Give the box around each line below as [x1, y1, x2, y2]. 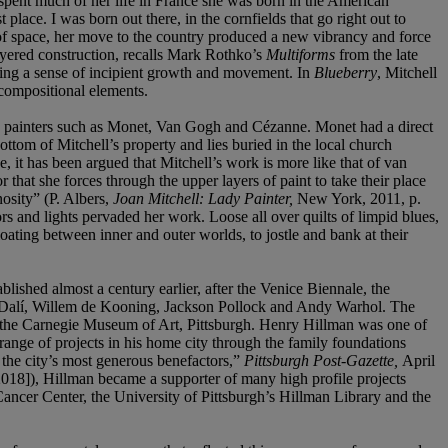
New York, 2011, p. [297, 189, 421, 207]
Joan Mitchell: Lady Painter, [113, 189, 297, 207]
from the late [335, 45, 418, 63]
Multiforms [266, 45, 335, 63]
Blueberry [314, 63, 377, 81]
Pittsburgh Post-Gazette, [244, 351, 402, 369]
